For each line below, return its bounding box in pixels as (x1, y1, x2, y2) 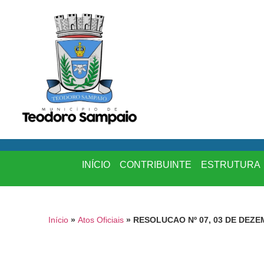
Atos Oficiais (78, 215, 124, 225)
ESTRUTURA (200, 159, 260, 170)
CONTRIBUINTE (119, 159, 192, 170)
